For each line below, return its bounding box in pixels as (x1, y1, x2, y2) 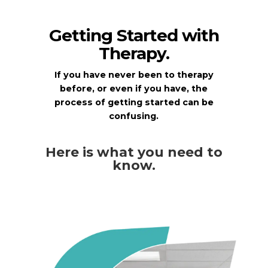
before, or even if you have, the (60, 83, 208, 95)
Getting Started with (48, 25, 219, 46)
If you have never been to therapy (54, 69, 214, 81)
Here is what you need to (45, 144, 223, 160)
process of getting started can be (54, 97, 214, 108)
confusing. (109, 111, 159, 122)
